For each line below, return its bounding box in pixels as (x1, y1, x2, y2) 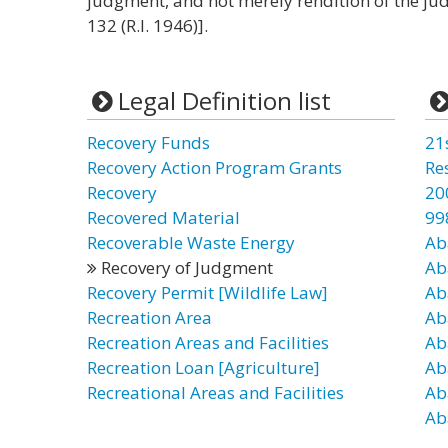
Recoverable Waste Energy (87, 231, 295, 254)
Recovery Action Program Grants (87, 156, 342, 179)
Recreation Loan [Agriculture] (87, 356, 320, 379)
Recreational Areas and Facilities (87, 381, 344, 404)
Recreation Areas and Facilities (87, 331, 329, 354)
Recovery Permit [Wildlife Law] (87, 281, 328, 304)
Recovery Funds (87, 131, 210, 154)
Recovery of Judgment (97, 256, 273, 279)
